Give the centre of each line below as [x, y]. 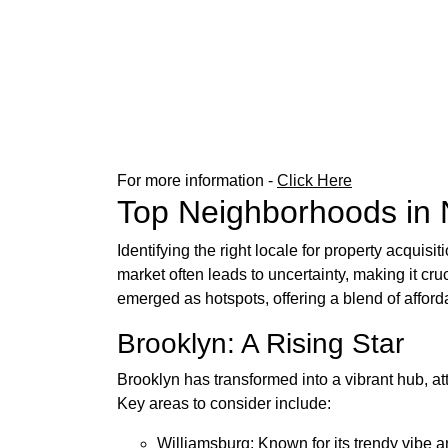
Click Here [314, 180]
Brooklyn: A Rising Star [260, 343]
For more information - [197, 180]
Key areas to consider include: [224, 403]
